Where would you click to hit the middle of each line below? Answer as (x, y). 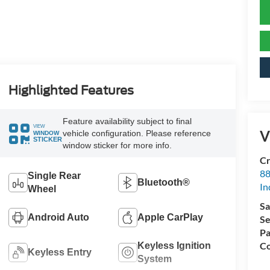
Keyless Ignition (174, 245)
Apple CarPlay (171, 217)
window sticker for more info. (117, 145)
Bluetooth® (164, 182)
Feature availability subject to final (127, 121)
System (155, 259)
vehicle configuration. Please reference (137, 133)
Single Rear (54, 175)
